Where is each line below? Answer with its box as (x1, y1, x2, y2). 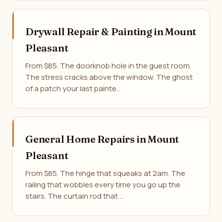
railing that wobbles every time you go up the (25, 179, 180, 190)
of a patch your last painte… (25, 83, 121, 94)
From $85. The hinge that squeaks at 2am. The (25, 168, 185, 178)
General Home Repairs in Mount (25, 133, 179, 145)
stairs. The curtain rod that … (25, 191, 124, 201)
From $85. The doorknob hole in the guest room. (25, 60, 191, 71)
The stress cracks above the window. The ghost (25, 72, 193, 82)
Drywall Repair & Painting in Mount (25, 25, 197, 38)
